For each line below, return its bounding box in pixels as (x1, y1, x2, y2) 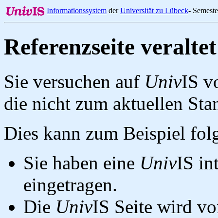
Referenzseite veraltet (4, 34, 217, 60)
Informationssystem (47, 6, 107, 15)
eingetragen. (23, 174, 117, 195)
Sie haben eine (23, 152, 140, 173)
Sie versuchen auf (4, 71, 145, 92)
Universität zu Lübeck (120, 6, 188, 15)
